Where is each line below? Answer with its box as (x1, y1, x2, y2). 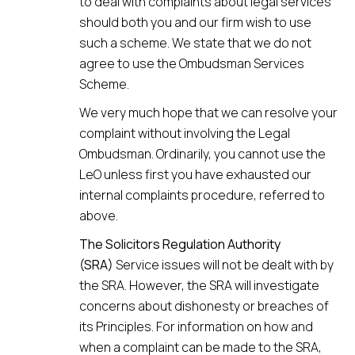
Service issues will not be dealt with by (113, 256, 334, 273)
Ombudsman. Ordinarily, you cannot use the (79, 145, 326, 162)
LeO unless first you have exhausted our (79, 166, 311, 183)
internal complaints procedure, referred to (79, 186, 325, 204)
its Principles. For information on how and (79, 318, 313, 335)
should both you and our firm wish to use (79, 13, 311, 31)
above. (79, 207, 118, 224)
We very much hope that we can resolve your (79, 104, 338, 121)
